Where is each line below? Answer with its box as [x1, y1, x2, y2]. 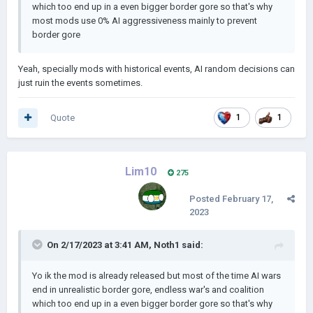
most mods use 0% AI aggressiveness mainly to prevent [32, 15, 257, 26]
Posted [189, 194, 222, 204]
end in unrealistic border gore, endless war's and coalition [32, 284, 264, 295]
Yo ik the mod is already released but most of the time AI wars [32, 270, 281, 281]
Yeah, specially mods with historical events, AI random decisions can [18, 64, 295, 74]
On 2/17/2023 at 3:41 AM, [47, 240, 154, 250]
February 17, [222, 194, 273, 204]
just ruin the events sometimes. [18, 78, 145, 88]
